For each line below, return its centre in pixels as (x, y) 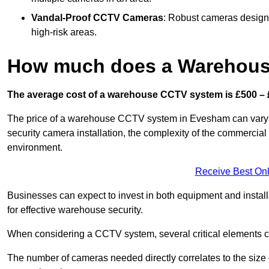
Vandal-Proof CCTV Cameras (97, 17)
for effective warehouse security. (75, 210)
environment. (35, 147)
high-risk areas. (64, 32)
